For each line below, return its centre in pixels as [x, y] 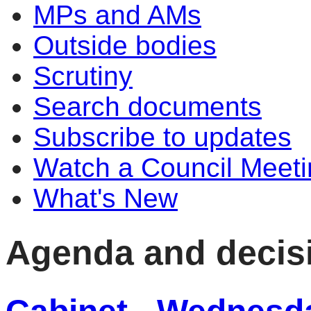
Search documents [148, 107]
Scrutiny [83, 76]
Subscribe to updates [162, 137]
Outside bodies [125, 45]
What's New [106, 198]
